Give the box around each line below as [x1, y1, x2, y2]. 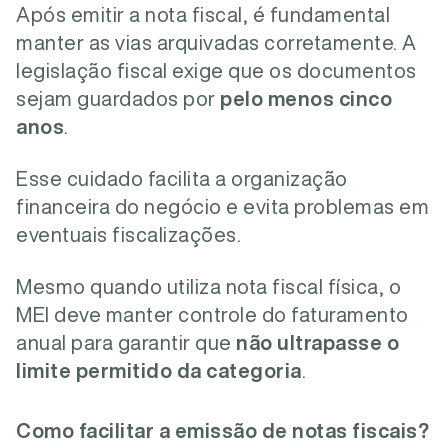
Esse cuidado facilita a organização [16, 168, 348, 189]
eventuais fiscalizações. [16, 224, 241, 245]
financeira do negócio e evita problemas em [16, 196, 429, 217]
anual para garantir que [16, 332, 236, 353]
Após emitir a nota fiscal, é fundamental [16, 4, 390, 25]
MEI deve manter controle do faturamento [16, 304, 409, 325]
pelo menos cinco [220, 88, 392, 109]
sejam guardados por [16, 88, 220, 109]
